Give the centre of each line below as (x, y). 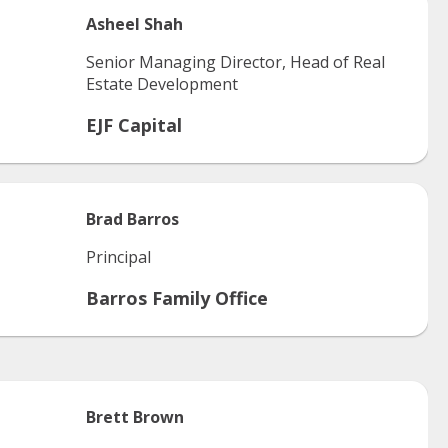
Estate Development (162, 84)
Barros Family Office (177, 298)
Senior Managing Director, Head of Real (235, 62)
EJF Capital (134, 125)
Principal (118, 257)
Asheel (113, 24)
